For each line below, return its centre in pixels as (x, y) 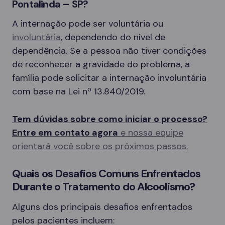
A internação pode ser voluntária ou (88, 23)
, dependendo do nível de (113, 37)
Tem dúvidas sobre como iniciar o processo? (110, 119)
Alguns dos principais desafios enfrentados (102, 207)
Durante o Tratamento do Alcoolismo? (104, 186)
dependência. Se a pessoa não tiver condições (109, 50)
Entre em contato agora (65, 132)
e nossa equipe (151, 132)
